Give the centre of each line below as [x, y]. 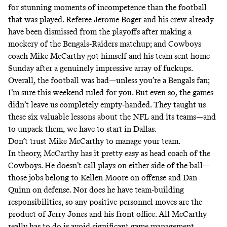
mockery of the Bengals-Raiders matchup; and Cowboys [105, 44]
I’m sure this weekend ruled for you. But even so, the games [111, 92]
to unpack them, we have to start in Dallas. [83, 129]
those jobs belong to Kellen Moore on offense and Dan [103, 177]
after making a [166, 31]
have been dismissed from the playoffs [74, 31]
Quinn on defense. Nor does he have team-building [96, 190]
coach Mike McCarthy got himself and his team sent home [109, 56]
